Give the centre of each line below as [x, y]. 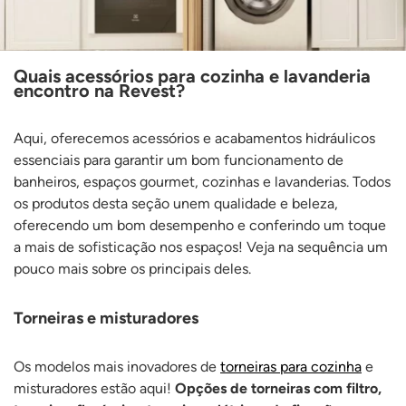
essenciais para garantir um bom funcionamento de [179, 159]
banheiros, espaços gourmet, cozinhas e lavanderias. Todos [202, 181]
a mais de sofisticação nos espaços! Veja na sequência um [201, 246]
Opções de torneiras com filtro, [278, 388]
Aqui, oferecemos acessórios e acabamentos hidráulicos [194, 138]
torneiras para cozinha [291, 366]
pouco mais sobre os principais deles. [132, 268]
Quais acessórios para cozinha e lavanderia [192, 77]
